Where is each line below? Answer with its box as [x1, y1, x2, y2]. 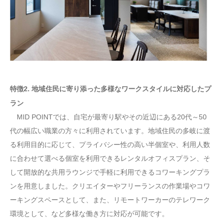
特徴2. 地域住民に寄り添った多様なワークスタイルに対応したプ [10, 84, 211, 93]
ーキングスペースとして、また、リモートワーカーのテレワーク [10, 196, 210, 204]
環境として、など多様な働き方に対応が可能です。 [10, 210, 169, 218]
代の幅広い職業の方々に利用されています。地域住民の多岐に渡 [10, 127, 210, 135]
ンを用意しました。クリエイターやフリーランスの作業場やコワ [10, 182, 210, 190]
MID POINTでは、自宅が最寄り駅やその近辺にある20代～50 [10, 113, 207, 121]
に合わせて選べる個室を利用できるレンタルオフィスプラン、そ [10, 154, 210, 163]
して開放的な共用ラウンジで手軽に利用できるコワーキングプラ [10, 168, 210, 177]
